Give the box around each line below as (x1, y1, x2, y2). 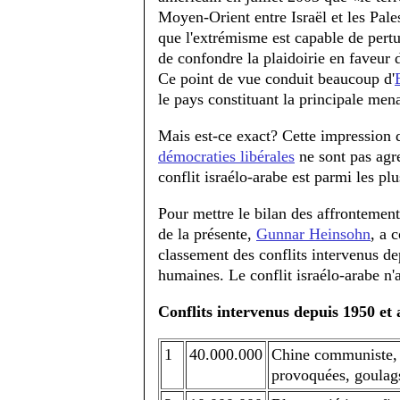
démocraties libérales (158, 147, 295, 165)
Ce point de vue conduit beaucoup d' (158, 70, 395, 87)
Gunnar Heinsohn (256, 225, 371, 243)
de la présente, (158, 225, 256, 243)
